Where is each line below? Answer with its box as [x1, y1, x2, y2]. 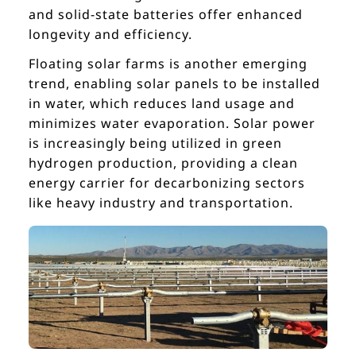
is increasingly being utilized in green [29, 134, 282, 153]
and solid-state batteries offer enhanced [29, 6, 303, 24]
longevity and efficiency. [29, 25, 192, 44]
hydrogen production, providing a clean [29, 154, 298, 172]
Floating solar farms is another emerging [29, 55, 308, 73]
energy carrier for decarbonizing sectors [29, 174, 305, 192]
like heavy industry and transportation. [29, 194, 293, 212]
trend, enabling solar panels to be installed [29, 75, 320, 93]
